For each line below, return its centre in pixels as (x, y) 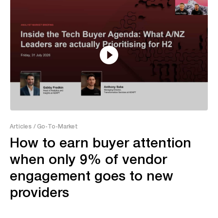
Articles (21, 126)
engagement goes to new (91, 175)
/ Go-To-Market (56, 126)
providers (39, 191)
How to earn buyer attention (100, 142)
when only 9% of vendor (88, 158)
